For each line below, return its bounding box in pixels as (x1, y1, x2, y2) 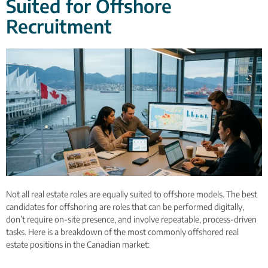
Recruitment (6, 14, 112, 38)
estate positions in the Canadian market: (6, 239, 150, 250)
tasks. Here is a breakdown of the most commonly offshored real (6, 227, 239, 237)
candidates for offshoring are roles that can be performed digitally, (6, 202, 244, 212)
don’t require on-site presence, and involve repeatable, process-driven (6, 214, 257, 225)
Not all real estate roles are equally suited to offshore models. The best (6, 189, 257, 200)
